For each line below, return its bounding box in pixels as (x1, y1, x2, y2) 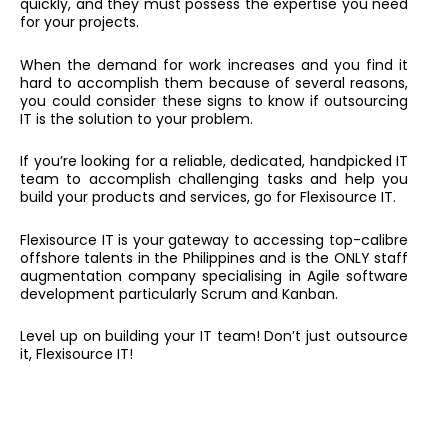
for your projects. (20, 12, 139, 33)
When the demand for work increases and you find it (20, 54, 408, 75)
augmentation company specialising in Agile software (20, 265, 408, 286)
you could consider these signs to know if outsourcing (20, 90, 408, 111)
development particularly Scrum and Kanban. (20, 283, 338, 304)
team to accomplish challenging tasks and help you (20, 169, 408, 190)
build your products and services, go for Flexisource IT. (20, 187, 396, 208)
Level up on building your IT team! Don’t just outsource (20, 326, 408, 347)
